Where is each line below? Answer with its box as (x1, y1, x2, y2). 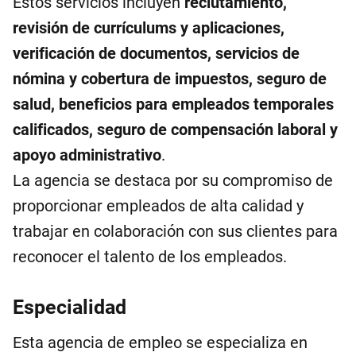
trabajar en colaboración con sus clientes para (13, 222, 338, 241)
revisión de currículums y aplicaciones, (13, 18, 284, 37)
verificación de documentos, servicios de (13, 44, 300, 63)
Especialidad (13, 296, 126, 319)
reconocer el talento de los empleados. (13, 247, 287, 266)
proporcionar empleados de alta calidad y (13, 196, 304, 215)
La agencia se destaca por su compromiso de (13, 171, 333, 190)
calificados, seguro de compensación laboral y (13, 120, 338, 139)
